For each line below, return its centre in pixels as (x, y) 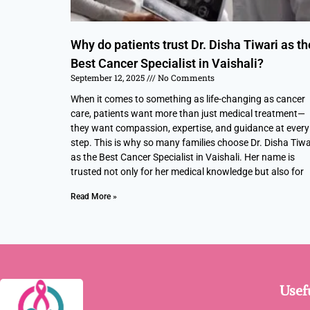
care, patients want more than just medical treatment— (188, 113)
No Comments (185, 77)
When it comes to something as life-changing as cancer (188, 99)
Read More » (94, 196)
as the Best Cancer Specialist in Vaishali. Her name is (183, 157)
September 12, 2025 (109, 77)
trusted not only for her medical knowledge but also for (187, 171)
